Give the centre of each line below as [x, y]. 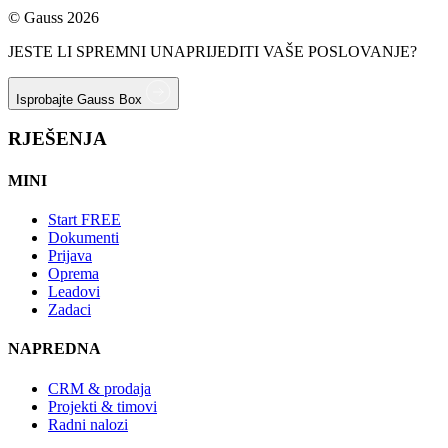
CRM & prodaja [99, 388]
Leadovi [74, 291]
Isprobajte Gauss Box [81, 99]
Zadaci [69, 309]
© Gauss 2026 [53, 17]
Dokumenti [83, 237]
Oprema [73, 273]
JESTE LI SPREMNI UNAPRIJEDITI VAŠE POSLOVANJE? [212, 51]
